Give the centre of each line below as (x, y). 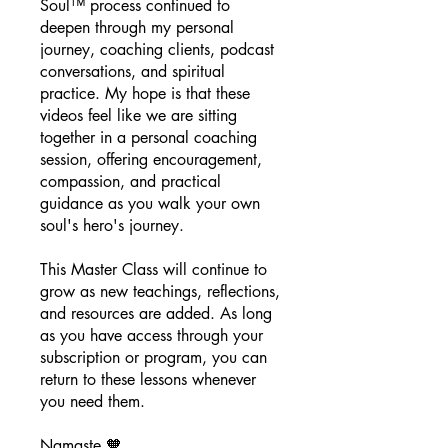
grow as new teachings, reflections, (160, 291)
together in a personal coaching (148, 137)
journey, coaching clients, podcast (157, 49)
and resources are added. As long (156, 313)
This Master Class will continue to (153, 269)
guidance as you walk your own (150, 203)
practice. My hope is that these (145, 93)
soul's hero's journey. (112, 225)
